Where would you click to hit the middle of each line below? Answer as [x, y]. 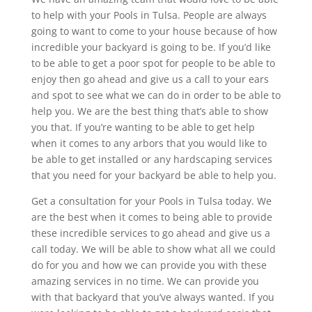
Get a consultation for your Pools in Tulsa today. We [151, 201]
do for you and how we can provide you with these [149, 265]
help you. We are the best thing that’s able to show [149, 111]
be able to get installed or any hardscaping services [151, 159]
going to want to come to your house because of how [154, 31]
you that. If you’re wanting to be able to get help [143, 127]
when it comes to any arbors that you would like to [149, 143]
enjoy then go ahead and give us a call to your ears [150, 79]
